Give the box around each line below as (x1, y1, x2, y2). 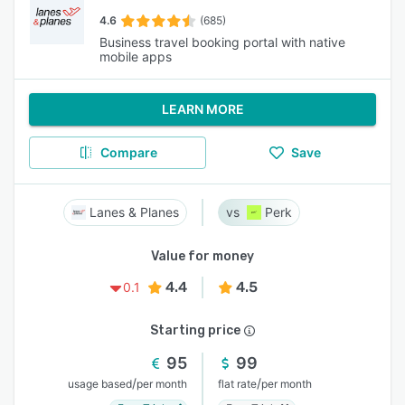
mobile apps (99, 49, 172, 64)
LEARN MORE (161, 101, 244, 117)
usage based (68, 377, 132, 391)
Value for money (151, 249, 254, 264)
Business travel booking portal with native (99, 34, 345, 50)
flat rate (218, 377, 257, 391)
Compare (99, 145, 157, 160)
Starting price (150, 323, 240, 338)
